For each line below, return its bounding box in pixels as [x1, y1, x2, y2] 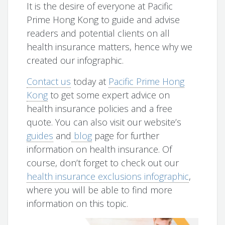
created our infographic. [27, 54, 124, 67]
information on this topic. [27, 197, 129, 210]
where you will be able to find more [27, 184, 173, 196]
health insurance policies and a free [27, 102, 173, 115]
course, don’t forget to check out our [27, 157, 179, 169]
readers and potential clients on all [27, 27, 170, 40]
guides [27, 130, 54, 142]
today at [71, 75, 109, 88]
